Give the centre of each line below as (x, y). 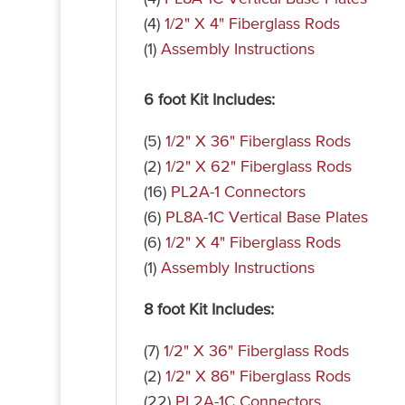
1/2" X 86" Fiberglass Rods (258, 377)
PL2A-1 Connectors (238, 192)
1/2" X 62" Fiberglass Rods (258, 167)
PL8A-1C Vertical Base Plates (266, 217)
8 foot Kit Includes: (208, 310)
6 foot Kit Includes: (209, 100)
